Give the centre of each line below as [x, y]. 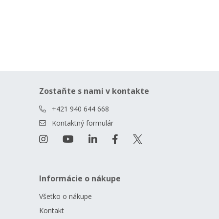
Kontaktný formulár [83, 123]
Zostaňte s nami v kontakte [94, 91]
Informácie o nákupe [80, 178]
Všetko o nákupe [66, 196]
